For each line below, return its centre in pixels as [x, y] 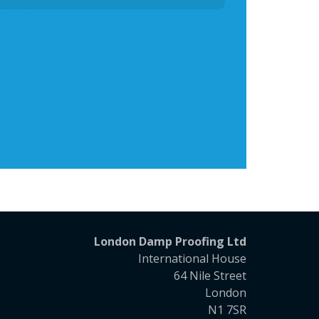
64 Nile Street [210, 275]
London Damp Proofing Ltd [170, 241]
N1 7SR [227, 309]
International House [192, 258]
